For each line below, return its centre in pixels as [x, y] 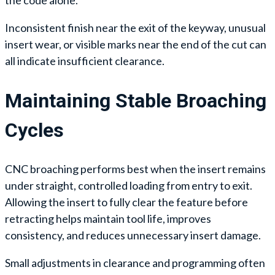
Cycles [34, 130]
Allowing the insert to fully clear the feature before [126, 202]
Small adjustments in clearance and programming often [135, 263]
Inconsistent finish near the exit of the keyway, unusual [135, 28]
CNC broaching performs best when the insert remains [135, 169]
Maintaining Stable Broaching [136, 100]
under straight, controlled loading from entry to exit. [129, 186]
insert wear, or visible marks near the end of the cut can [136, 44]
